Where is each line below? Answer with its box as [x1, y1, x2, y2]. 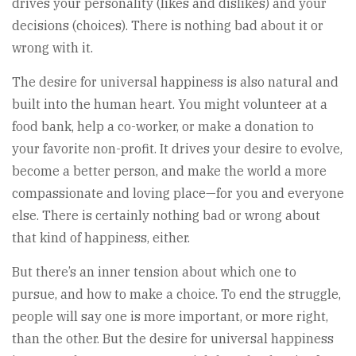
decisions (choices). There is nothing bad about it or [12, 17, 323, 34]
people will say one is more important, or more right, [12, 308, 328, 325]
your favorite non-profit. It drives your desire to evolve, [12, 141, 342, 157]
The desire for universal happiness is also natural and [12, 74, 339, 91]
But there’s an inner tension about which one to [12, 264, 296, 281]
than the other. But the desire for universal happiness [12, 331, 334, 347]
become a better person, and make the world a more [12, 163, 327, 180]
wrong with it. [12, 40, 93, 56]
